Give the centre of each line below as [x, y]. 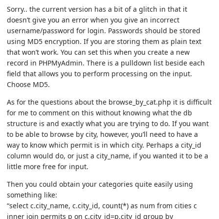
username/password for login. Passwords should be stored [104, 30]
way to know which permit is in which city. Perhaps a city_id [104, 145]
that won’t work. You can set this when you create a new [98, 52]
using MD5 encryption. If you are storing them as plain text [104, 41]
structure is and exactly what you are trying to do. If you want [108, 123]
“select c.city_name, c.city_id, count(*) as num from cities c [102, 205]
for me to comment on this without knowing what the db [99, 112]
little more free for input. [48, 166]
